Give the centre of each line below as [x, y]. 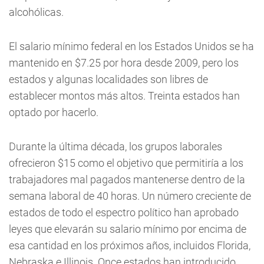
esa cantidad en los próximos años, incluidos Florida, [130, 245]
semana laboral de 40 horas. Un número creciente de [130, 196]
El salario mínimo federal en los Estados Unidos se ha [131, 46]
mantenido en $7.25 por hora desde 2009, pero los [124, 63]
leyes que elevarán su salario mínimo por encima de [128, 229]
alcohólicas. [36, 12]
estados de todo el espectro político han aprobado [124, 212]
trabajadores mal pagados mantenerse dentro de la [127, 179]
